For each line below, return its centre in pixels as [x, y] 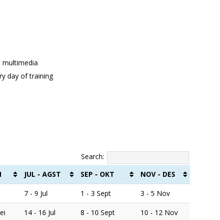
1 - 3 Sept [96, 193]
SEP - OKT [97, 174]
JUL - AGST [42, 174]
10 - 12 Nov [159, 212]
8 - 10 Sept [98, 212]
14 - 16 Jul [40, 212]
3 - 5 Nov [155, 193]
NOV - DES [158, 174]
